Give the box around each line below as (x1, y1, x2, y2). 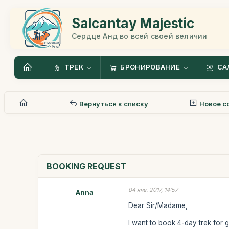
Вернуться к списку (78, 99, 149, 108)
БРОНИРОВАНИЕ (120, 63, 180, 72)
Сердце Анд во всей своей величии (72, 31, 208, 40)
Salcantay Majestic (72, 15, 194, 31)
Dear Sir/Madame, (128, 201, 188, 210)
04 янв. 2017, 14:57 (128, 186, 178, 193)
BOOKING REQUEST (47, 161, 127, 171)
